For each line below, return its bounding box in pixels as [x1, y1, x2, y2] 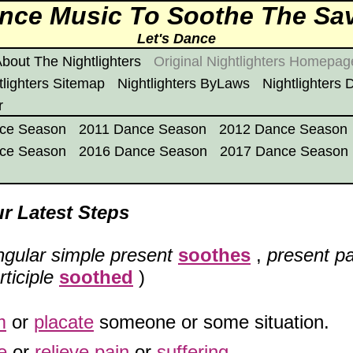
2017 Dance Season [220, 143, 348, 159]
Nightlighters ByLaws [117, 76, 250, 91]
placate [34, 310, 94, 333]
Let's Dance [137, 31, 216, 46]
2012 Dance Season [219, 121, 347, 137]
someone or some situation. [94, 310, 329, 333]
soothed [59, 266, 133, 288]
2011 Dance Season [79, 121, 206, 137]
